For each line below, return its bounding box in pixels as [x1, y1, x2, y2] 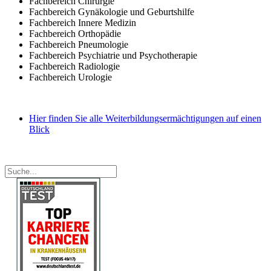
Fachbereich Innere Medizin [29, 17, 136, 28]
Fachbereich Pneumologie [29, 39, 128, 50]
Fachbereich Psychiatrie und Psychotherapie [29, 50, 197, 60]
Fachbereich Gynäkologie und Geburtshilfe [29, 6, 194, 17]
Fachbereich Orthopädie [29, 28, 121, 39]
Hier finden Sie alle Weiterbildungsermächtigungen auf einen [29, 113, 261, 123]
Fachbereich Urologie [29, 71, 112, 82]
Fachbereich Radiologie [29, 60, 120, 71]
